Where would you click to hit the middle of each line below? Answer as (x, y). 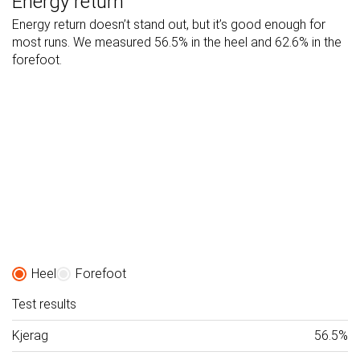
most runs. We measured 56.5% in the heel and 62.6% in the (177, 42)
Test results (44, 304)
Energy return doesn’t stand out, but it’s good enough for (169, 24)
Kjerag (30, 335)
